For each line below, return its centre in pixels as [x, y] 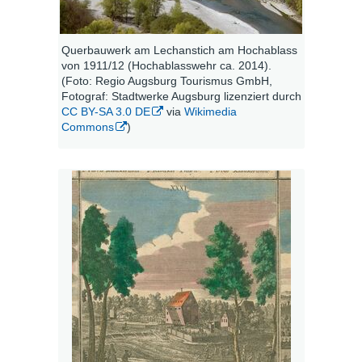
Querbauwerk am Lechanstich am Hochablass [179, 51]
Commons [87, 127]
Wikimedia [210, 112]
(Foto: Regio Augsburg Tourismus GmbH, [166, 81]
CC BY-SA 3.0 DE [105, 112]
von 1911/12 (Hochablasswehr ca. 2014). [166, 66]
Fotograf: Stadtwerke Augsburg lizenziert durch [181, 97]
